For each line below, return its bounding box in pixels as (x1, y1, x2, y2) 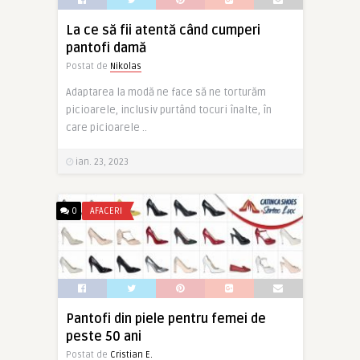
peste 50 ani (65, 328, 141, 345)
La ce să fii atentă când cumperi (65, 22, 260, 39)
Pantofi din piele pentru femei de (65, 310, 266, 327)
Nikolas (109, 61, 141, 72)
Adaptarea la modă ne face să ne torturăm (65, 86, 266, 100)
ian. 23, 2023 (72, 157, 129, 168)
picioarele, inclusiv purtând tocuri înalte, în (65, 104, 272, 117)
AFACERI (89, 206, 122, 216)
